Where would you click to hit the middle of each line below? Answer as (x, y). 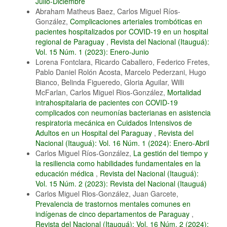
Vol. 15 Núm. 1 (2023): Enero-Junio (92, 52)
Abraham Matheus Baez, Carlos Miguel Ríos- (108, 11)
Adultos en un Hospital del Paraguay (95, 133)
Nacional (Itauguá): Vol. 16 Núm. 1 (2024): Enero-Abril (122, 143)
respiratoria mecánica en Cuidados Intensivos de (114, 123)
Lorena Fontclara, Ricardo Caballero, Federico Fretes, (123, 62)
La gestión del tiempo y (171, 153)
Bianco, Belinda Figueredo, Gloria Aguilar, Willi (110, 82)
